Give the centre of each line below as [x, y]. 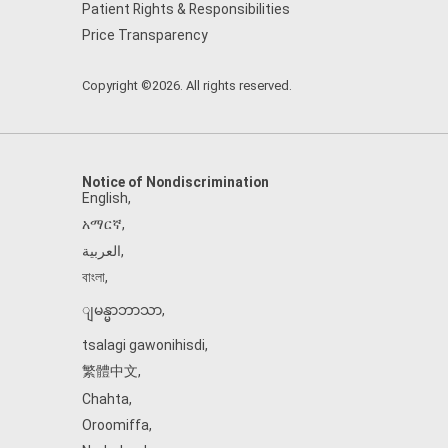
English [105, 198]
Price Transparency [145, 35]
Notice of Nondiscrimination [175, 182]
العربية [101, 251]
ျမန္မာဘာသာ [122, 310]
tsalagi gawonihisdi [143, 345]
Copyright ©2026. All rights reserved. [187, 85]
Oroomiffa [115, 425]
